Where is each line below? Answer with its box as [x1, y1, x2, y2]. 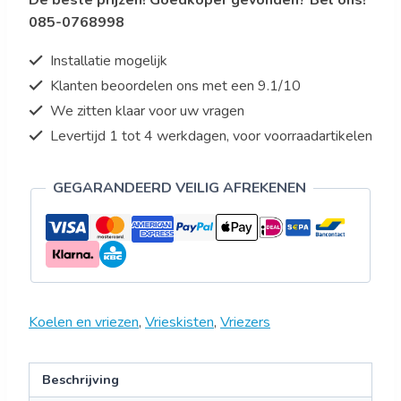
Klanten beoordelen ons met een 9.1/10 [47, 76, 301, 97]
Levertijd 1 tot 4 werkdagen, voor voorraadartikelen [47, 126, 372, 147]
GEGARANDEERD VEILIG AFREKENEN [53, 178, 306, 199]
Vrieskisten [145, 312, 214, 333]
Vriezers [220, 312, 270, 333]
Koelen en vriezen [29, 312, 139, 333]
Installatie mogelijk [47, 51, 167, 72]
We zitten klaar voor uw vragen [47, 101, 244, 122]
